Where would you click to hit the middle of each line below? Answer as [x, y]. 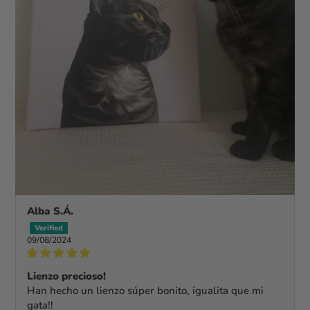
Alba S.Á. [51, 211]
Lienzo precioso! [67, 276]
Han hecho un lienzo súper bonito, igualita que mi [146, 291]
